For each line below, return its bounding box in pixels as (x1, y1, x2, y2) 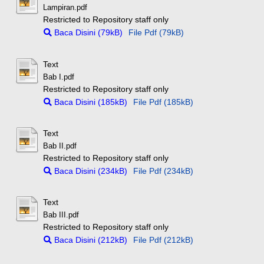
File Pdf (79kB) (128, 28, 184, 38)
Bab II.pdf (43, 141, 77, 150)
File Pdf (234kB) (133, 166, 194, 176)
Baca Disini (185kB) (52, 97, 128, 107)
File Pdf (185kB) (133, 97, 194, 107)
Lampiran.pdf (43, 4, 88, 12)
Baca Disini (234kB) (52, 166, 128, 176)
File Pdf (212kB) (133, 235, 194, 245)
